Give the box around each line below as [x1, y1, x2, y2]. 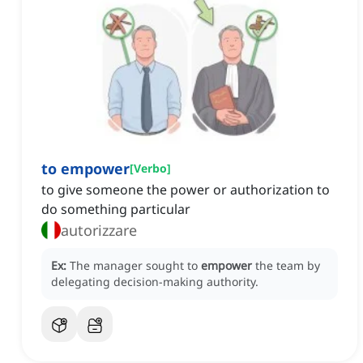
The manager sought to [70, 258, 201, 274]
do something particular [41, 200, 190, 219]
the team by [255, 258, 320, 274]
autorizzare [61, 220, 137, 241]
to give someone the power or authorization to [41, 181, 330, 199]
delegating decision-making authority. [51, 274, 258, 290]
